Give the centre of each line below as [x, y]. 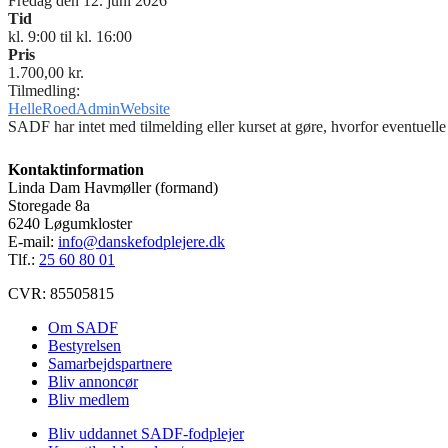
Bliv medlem [88, 399]
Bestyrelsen [84, 345]
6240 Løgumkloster [70, 223]
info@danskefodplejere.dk [141, 241]
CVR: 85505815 [61, 293]
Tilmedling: [44, 90]
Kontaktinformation [76, 169]
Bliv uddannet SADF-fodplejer [146, 433]
